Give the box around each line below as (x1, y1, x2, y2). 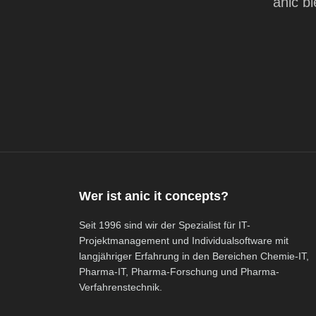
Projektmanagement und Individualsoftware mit (79, 235, 288, 246)
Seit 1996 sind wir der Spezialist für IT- (79, 219, 250, 231)
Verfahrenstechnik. (79, 281, 162, 293)
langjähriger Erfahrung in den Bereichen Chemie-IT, (79, 250, 309, 262)
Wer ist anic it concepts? (79, 189, 229, 203)
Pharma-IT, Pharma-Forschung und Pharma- (79, 266, 279, 277)
